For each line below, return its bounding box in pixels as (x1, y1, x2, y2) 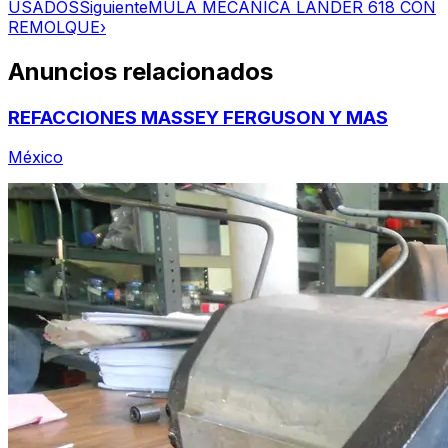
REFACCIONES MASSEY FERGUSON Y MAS (8, 105, 388, 129)
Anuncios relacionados (8, 56, 273, 86)
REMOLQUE (8, 16, 100, 37)
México (8, 147, 63, 168)
